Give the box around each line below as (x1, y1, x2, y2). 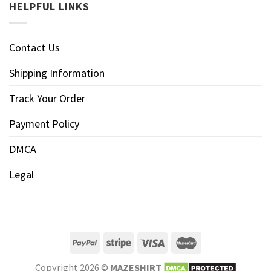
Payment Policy (9, 116, 79, 131)
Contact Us (9, 40, 60, 54)
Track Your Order (9, 91, 85, 105)
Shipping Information (9, 65, 105, 80)
